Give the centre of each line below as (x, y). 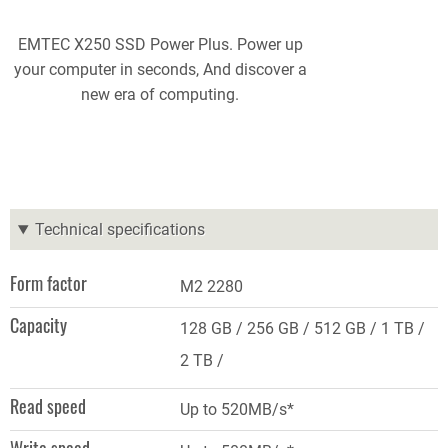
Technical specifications (119, 230)
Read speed (48, 406)
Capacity (38, 325)
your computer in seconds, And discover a (160, 70)
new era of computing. (160, 95)
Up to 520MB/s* (237, 410)
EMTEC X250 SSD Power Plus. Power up (160, 45)
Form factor (48, 283)
